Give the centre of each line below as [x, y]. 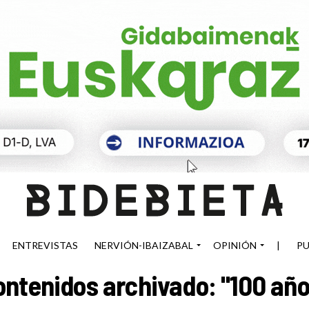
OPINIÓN [235, 245]
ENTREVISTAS [45, 245]
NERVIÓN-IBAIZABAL [144, 245]
